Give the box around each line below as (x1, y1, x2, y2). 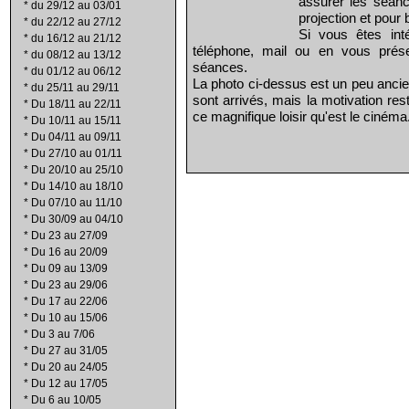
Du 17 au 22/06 (31, 295, 108, 308)
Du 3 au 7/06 (31, 328, 95, 341)
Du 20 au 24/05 (31, 361, 108, 373)
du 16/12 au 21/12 (31, 32, 121, 45)
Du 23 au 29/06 (31, 278, 108, 291)
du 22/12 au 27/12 (31, 16, 121, 28)
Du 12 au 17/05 (31, 377, 108, 390)
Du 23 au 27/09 (31, 229, 108, 242)
